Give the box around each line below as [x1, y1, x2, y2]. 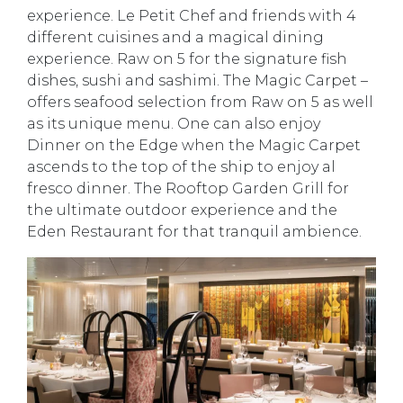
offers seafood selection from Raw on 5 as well [27, 94, 373, 111]
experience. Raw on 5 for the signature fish [27, 50, 347, 67]
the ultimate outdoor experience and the [27, 201, 337, 219]
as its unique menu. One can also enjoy [27, 115, 320, 132]
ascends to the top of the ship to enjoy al [27, 158, 336, 175]
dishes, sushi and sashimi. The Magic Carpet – [27, 72, 368, 89]
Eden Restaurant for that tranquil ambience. [27, 223, 362, 240]
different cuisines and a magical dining [27, 29, 324, 46]
